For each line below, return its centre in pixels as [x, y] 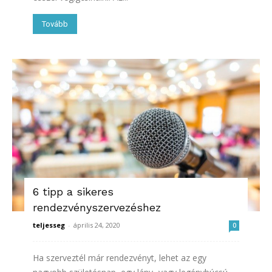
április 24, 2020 [97, 225]
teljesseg [49, 225]
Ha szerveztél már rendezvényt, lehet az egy [120, 257]
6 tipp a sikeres [73, 191]
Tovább [55, 24]
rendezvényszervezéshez [97, 207]
